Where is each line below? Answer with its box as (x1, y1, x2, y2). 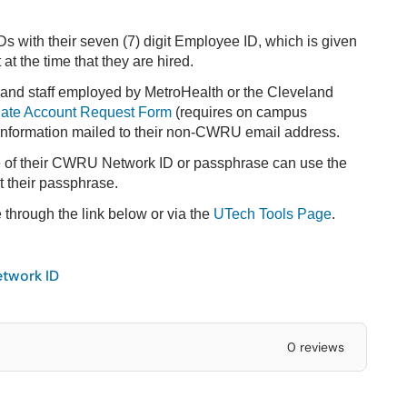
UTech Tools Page (213, 206, 332, 222)
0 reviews (286, 339, 344, 355)
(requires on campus (172, 104, 307, 120)
